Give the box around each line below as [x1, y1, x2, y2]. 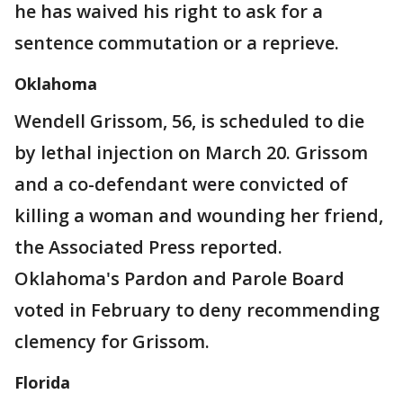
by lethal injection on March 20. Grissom [14, 140, 368, 166]
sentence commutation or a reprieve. [14, 31, 339, 56]
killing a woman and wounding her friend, [14, 203, 383, 228]
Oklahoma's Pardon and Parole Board [14, 266, 345, 291]
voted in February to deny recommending [14, 298, 380, 323]
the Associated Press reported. [14, 235, 282, 260]
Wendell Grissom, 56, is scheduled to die [14, 109, 364, 134]
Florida [14, 372, 70, 394]
